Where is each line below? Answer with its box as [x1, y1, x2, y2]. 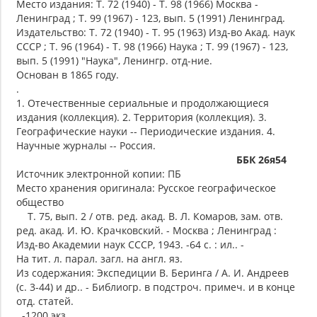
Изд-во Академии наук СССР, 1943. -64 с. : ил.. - [16, 237, 244, 251]
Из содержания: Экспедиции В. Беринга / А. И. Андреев [16, 265, 289, 279]
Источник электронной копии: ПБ [16, 166, 181, 180]
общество [16, 195, 64, 209]
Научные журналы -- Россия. [16, 138, 156, 152]
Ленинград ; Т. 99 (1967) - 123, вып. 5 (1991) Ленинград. [16, 11, 285, 25]
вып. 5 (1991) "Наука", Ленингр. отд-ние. [16, 53, 212, 67]
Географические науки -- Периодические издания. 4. [16, 124, 275, 138]
